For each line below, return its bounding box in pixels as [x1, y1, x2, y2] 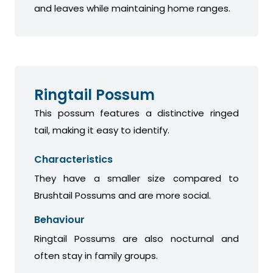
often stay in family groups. [34, 249, 158, 263]
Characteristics [34, 152, 113, 167]
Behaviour [34, 213, 85, 227]
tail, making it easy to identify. [34, 124, 169, 137]
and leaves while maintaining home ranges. [34, 2, 230, 15]
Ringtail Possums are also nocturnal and [34, 232, 239, 246]
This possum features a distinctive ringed [34, 107, 239, 120]
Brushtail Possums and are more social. [34, 189, 211, 202]
